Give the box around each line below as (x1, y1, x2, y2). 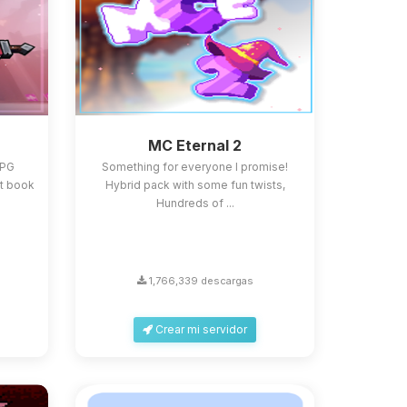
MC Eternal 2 (148, 136, 243, 154)
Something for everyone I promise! (102, 160, 289, 174)
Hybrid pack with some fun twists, (104, 178, 285, 192)
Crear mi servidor (153, 323, 248, 336)
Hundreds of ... (155, 196, 234, 210)
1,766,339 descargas (145, 274, 253, 287)
